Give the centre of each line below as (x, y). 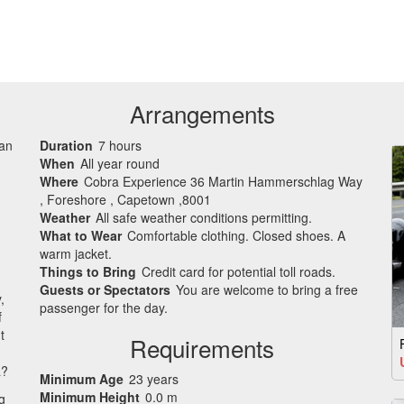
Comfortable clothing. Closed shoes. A (236, 235)
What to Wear (81, 235)
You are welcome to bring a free (267, 289)
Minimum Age (82, 379)
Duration (66, 145)
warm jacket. (76, 253)
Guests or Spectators (105, 289)
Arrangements (202, 113)
